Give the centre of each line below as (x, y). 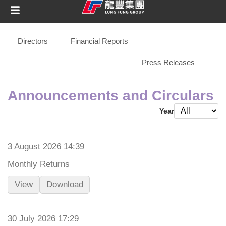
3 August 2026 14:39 (46, 147)
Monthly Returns (39, 164)
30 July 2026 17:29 (43, 219)
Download (65, 184)
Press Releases (168, 62)
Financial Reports (99, 41)
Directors (33, 41)
